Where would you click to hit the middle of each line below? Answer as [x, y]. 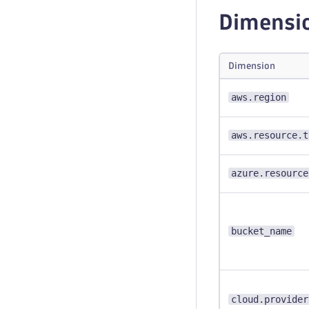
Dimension [252, 66]
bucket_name [261, 231]
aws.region [259, 97]
